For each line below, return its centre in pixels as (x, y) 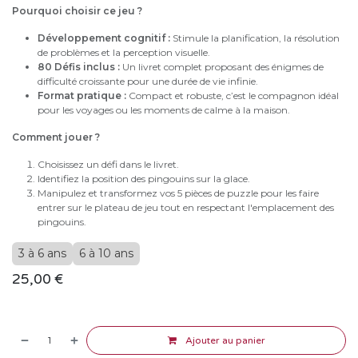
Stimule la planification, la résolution (255, 38)
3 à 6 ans (42, 253)
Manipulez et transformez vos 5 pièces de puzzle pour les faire (178, 193)
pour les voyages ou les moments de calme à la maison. (164, 109)
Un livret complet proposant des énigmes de (222, 66)
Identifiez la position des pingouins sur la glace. (144, 178)
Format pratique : (82, 95)
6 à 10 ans (106, 253)
